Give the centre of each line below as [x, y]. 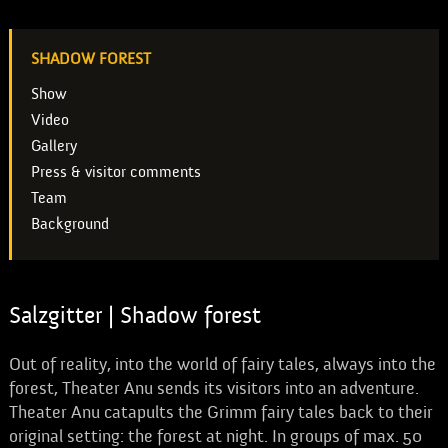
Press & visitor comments [115, 172]
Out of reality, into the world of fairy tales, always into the [222, 364]
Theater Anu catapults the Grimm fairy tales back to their [220, 412]
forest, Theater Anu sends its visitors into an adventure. [213, 388]
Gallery [53, 146]
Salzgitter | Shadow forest [134, 315]
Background [69, 224]
